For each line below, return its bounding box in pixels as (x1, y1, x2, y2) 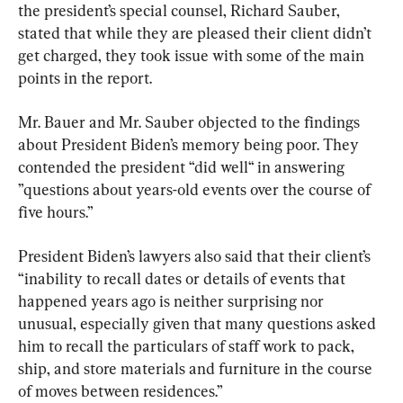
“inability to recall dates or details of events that (18, 268, 349, 288)
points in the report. (18, 67, 152, 87)
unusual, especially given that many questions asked (18, 313, 380, 333)
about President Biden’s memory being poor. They (18, 134, 363, 154)
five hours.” (18, 201, 94, 221)
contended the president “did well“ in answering (18, 157, 348, 176)
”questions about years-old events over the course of (18, 179, 374, 199)
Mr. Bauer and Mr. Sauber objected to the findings (18, 112, 363, 131)
